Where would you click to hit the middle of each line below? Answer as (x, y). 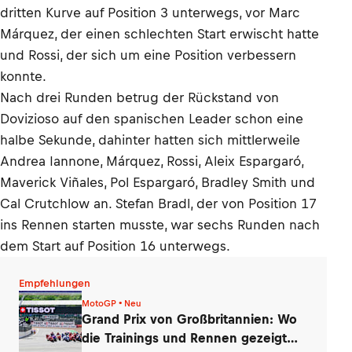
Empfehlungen (55, 283)
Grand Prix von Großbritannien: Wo (189, 319)
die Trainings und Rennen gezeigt (184, 337)
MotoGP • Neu (112, 303)
